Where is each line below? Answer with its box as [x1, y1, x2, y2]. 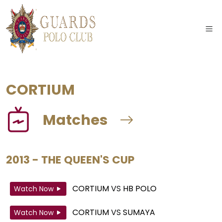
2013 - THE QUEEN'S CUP [6, 152, 134, 168]
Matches [43, 110, 108, 130]
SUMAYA [123, 207, 155, 219]
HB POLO [123, 183, 157, 195]
